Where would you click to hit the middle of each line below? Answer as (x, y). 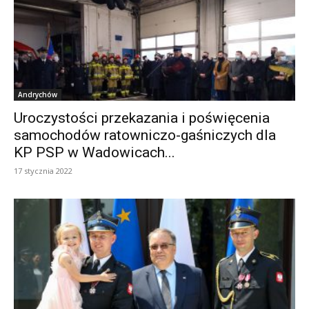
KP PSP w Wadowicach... (94, 153)
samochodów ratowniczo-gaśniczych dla (145, 136)
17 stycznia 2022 (43, 171)
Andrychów (38, 95)
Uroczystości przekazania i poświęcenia (142, 118)
